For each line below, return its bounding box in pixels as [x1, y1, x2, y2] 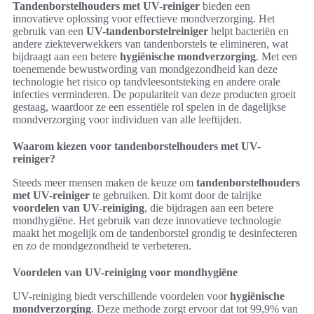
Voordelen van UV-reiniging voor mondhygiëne [13, 266, 238, 278]
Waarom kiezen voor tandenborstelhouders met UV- [13, 140, 261, 152]
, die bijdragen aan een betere [144, 202, 273, 214]
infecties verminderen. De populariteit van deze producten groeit [13, 88, 296, 100]
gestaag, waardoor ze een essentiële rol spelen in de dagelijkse [13, 101, 286, 113]
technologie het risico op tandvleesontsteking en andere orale [13, 76, 280, 88]
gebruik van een [13, 25, 86, 37]
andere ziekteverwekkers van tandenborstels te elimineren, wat [13, 38, 288, 50]
